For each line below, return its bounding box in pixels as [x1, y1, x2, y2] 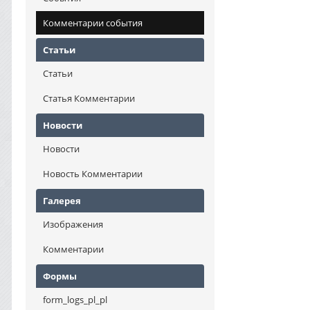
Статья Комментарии [43, 92, 135, 104]
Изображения [43, 218, 103, 230]
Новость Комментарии [43, 167, 143, 180]
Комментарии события [43, 17, 143, 29]
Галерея [43, 194, 81, 207]
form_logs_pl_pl [43, 293, 107, 306]
